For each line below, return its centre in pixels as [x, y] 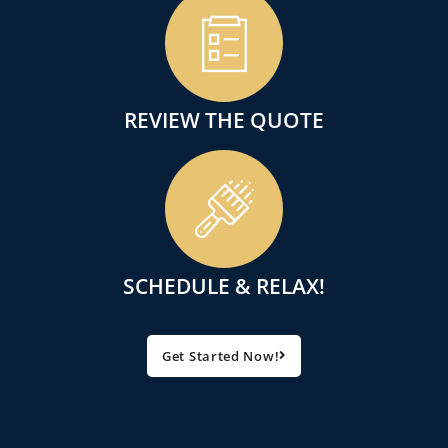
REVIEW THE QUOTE [224, 120]
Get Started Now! [221, 356]
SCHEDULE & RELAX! [224, 286]
